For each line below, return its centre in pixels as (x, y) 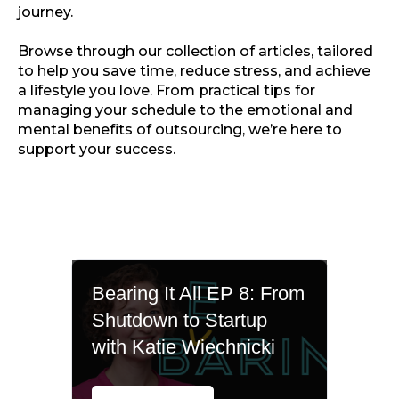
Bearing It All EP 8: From (199, 293)
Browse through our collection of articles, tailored (195, 51)
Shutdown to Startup (180, 320)
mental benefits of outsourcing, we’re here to (180, 129)
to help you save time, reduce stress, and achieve (194, 70)
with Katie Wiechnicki (184, 346)
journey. (45, 12)
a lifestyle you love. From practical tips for (167, 90)
